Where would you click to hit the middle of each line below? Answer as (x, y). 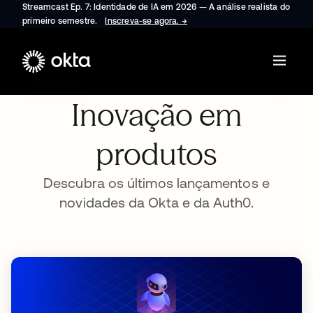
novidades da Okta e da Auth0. (156, 202)
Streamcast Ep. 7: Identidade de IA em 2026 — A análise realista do (156, 7)
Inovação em (156, 115)
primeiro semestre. (61, 21)
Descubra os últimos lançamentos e (156, 183)
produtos (156, 154)
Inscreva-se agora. (143, 21)
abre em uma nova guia (234, 21)
